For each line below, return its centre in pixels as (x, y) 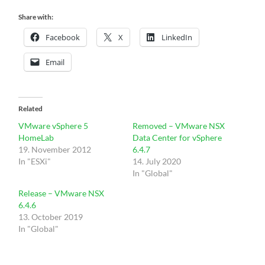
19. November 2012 (55, 149)
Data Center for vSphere (177, 137)
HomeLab (36, 137)
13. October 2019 (51, 216)
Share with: (36, 17)
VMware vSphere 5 (54, 125)
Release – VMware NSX (62, 193)
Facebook (63, 37)
